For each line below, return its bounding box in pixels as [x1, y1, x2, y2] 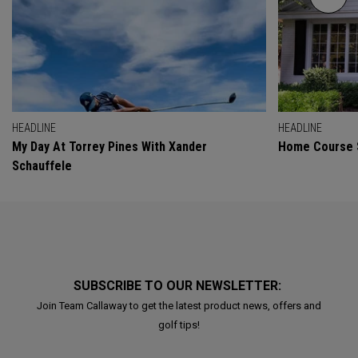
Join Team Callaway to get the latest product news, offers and [37, 300, 321, 312]
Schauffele [12, 158, 72, 174]
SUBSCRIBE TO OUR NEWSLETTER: [74, 278, 284, 294]
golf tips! [158, 319, 200, 332]
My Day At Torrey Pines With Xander [12, 139, 207, 155]
